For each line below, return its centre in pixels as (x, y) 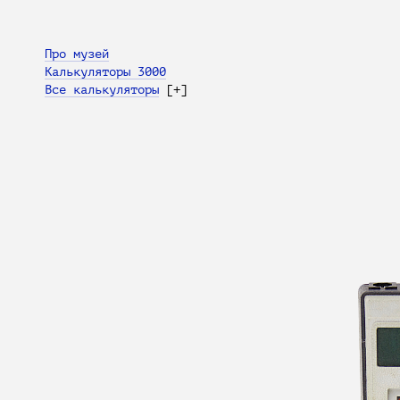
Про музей (77, 54)
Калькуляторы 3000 (105, 71)
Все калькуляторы (102, 89)
